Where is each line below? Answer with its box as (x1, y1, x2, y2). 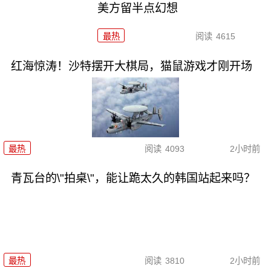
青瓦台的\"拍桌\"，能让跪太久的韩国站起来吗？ (10, 172, 255, 185)
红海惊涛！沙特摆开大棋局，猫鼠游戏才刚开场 (10, 60, 252, 73)
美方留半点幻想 (97, 2, 178, 15)
